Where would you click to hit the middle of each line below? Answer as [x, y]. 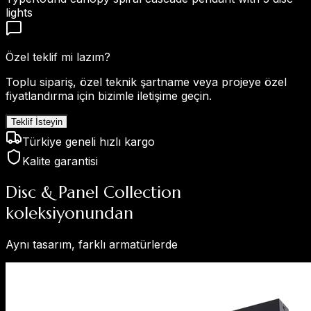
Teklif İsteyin [37, 121]
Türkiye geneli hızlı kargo [89, 141]
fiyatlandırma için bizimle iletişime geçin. [109, 95]
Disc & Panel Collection [93, 192]
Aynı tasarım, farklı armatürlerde [92, 244]
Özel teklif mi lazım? [58, 57]
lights [19, 12]
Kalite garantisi [60, 161]
